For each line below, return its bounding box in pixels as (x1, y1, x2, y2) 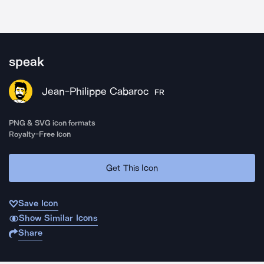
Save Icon (18, 198, 58, 209)
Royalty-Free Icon (9, 130, 71, 138)
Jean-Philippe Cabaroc (42, 85, 148, 98)
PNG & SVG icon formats (9, 118, 96, 127)
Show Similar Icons (18, 213, 98, 223)
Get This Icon (106, 162, 158, 173)
